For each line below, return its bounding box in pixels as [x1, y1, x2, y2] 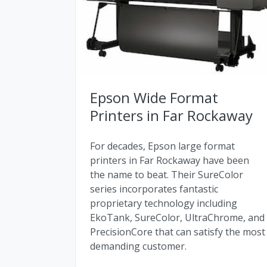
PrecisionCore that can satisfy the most [90, 225, 265, 239]
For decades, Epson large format [90, 139, 235, 153]
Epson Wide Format [90, 88, 218, 108]
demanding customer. [90, 240, 187, 253]
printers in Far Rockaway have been [90, 154, 249, 167]
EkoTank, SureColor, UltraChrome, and [90, 211, 265, 225]
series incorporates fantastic [90, 182, 218, 196]
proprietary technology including [90, 197, 237, 210]
